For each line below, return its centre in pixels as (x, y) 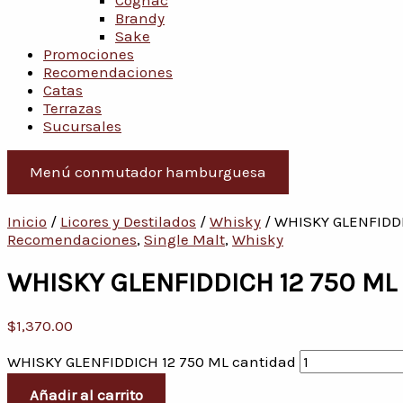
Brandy (140, 18)
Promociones (89, 54)
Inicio (27, 221)
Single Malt (184, 239)
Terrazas (72, 108)
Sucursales (82, 126)
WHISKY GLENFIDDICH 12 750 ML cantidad (152, 362)
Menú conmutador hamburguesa (148, 172)
